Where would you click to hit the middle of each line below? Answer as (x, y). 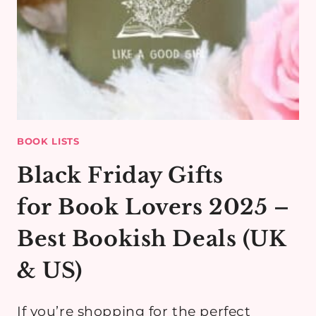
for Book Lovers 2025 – (153, 207)
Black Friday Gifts (120, 175)
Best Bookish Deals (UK (152, 238)
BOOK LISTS (48, 141)
